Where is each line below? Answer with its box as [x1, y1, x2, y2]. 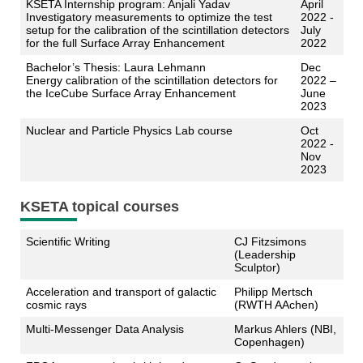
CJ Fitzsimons [233, 235, 306, 249]
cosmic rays [25, 298, 87, 312]
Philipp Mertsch [233, 285, 313, 299]
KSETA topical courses [19, 199, 179, 216]
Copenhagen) [233, 335, 305, 349]
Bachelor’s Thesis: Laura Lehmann [25, 61, 206, 75]
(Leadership [233, 248, 296, 262]
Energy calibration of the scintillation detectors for [25, 74, 278, 88]
